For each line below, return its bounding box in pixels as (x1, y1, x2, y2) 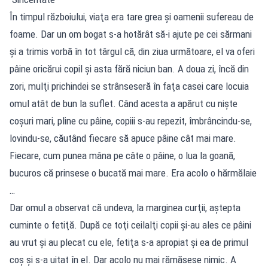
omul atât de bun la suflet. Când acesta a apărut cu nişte (10, 97, 237, 109)
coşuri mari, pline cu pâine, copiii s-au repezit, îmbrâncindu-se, (10, 114, 252, 127)
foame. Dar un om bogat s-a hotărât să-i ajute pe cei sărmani (10, 28, 252, 40)
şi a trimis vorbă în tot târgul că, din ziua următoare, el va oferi (10, 45, 255, 57)
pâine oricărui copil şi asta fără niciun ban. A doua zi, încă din (10, 62, 249, 75)
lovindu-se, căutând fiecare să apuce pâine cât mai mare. (10, 132, 236, 144)
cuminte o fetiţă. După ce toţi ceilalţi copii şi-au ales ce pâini (10, 218, 251, 231)
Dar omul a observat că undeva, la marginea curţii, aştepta (10, 201, 240, 214)
